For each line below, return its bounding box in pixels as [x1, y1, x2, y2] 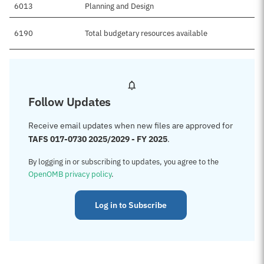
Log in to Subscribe [95, 200, 167, 210]
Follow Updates [28, 94, 111, 110]
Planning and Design [85, 1, 154, 11]
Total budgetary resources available [85, 28, 207, 38]
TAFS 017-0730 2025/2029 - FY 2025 [28, 134, 167, 144]
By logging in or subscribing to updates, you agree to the [28, 157, 219, 167]
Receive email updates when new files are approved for [28, 120, 233, 131]
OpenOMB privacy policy [28, 169, 111, 179]
